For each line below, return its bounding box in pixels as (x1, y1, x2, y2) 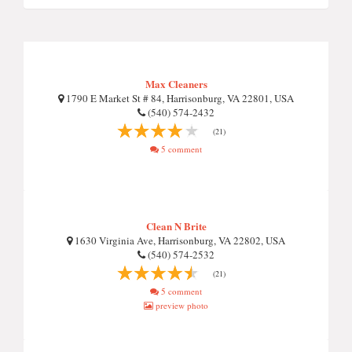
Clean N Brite (145, 218, 207, 233)
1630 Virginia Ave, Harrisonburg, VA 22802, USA (72, 233, 285, 247)
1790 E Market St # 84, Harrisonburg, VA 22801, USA (64, 91, 294, 105)
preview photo (153, 299, 208, 311)
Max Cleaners (145, 76, 207, 91)
